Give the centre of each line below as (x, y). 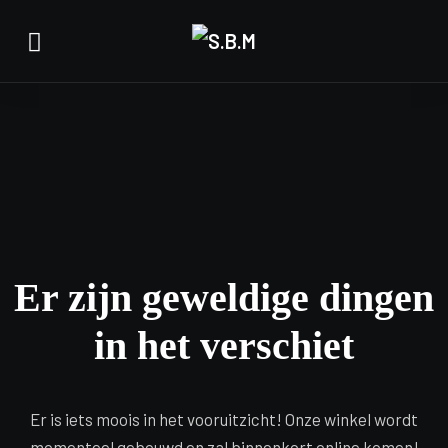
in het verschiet (224, 345)
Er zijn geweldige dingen (224, 297)
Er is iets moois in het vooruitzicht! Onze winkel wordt (224, 419)
